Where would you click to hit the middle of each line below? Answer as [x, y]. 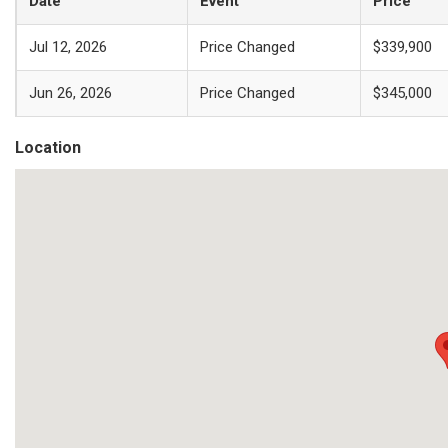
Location [48, 147]
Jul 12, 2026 [68, 47]
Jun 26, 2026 [70, 93]
